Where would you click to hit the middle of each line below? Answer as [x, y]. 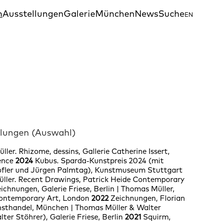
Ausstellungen [33, 13]
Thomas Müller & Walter [117, 208]
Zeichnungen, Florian [147, 198]
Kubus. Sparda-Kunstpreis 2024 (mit [99, 161]
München [115, 13]
